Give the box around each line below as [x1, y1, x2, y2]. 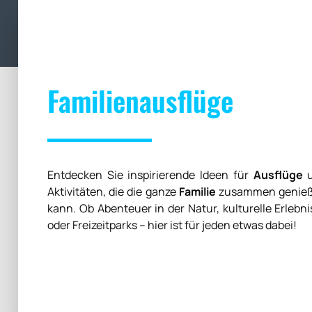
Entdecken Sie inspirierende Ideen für [47, 166, 253, 182]
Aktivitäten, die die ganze [47, 183, 179, 199]
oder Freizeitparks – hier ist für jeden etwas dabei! [47, 217, 297, 233]
